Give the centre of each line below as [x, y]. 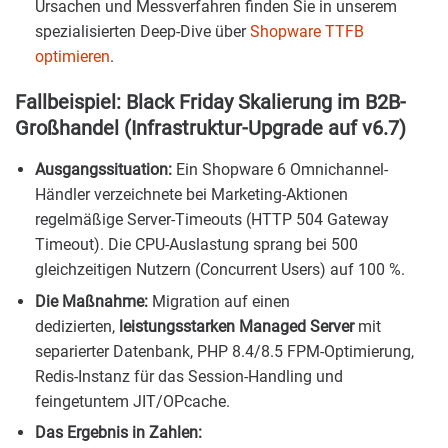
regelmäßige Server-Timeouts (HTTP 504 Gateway [212, 220]
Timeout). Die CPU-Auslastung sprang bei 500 [196, 245]
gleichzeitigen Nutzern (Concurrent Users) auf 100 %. [220, 270]
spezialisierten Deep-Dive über [142, 32]
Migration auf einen [219, 301]
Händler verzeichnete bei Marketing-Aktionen [191, 195]
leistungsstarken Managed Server [236, 326]
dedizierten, [77, 326]
